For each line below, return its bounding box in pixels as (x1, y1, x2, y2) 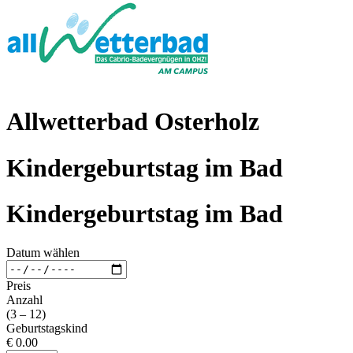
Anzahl (6, 292, 43, 307)
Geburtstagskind (6, 321, 87, 335)
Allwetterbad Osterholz (6, 107, 259, 136)
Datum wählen (6, 245, 80, 259)
